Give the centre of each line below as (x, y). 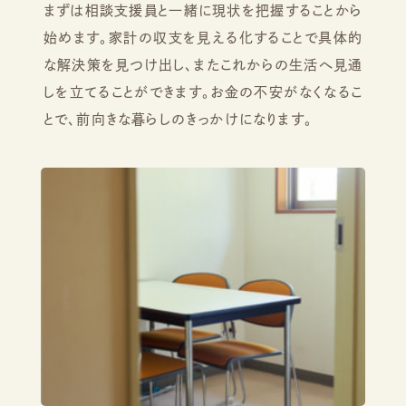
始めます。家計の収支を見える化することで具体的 (203, 37)
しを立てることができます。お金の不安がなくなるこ (203, 92)
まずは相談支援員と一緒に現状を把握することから (203, 10)
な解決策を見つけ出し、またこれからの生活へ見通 (203, 64)
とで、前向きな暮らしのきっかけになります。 (178, 119)
